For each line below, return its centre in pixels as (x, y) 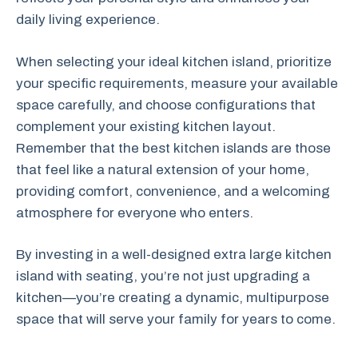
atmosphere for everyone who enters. (135, 213)
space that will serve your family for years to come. (176, 319)
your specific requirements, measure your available (177, 83)
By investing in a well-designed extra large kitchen (174, 255)
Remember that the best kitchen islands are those (173, 148)
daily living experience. (88, 20)
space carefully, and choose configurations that (166, 105)
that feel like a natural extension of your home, (163, 169)
